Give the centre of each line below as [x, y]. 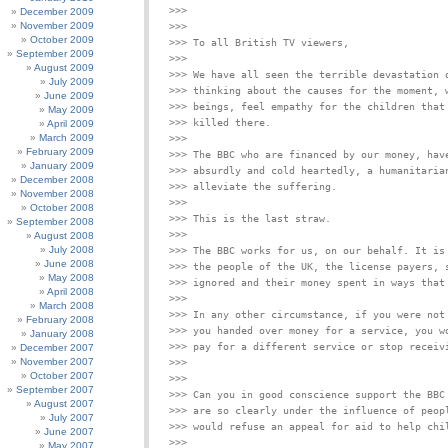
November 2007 [57, 361]
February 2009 [60, 151]
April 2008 [70, 291]
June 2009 [69, 95]
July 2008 [71, 249]
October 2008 [62, 207]
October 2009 [62, 39]
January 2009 [62, 165]
